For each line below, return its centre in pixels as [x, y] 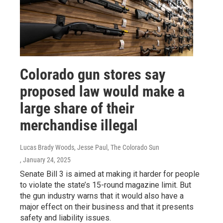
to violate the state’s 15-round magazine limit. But [106, 185]
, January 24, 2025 [45, 160]
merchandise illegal [79, 125]
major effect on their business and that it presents [107, 207]
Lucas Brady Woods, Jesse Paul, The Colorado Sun [90, 147]
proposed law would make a [102, 91]
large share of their [77, 108]
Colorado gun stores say [93, 74]
